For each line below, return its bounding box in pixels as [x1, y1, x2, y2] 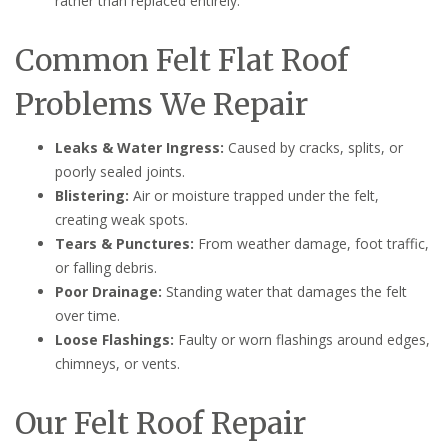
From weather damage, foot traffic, [194, 233, 429, 253]
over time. [55, 305, 120, 325]
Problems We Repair [15, 84, 308, 123]
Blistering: [55, 185, 129, 205]
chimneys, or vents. [55, 353, 180, 373]
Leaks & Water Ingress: [55, 137, 224, 157]
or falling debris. [55, 257, 157, 277]
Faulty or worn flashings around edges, [174, 329, 430, 349]
